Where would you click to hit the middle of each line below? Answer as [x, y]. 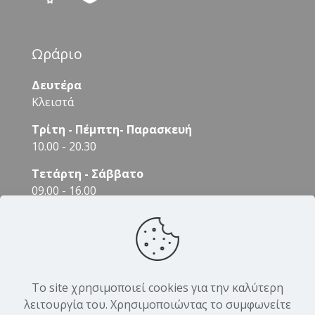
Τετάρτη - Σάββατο [88, 174]
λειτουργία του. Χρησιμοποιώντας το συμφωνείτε [157, 304]
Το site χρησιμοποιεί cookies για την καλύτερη [157, 288]
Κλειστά [53, 102]
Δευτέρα [57, 85]
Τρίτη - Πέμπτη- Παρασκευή [112, 129]
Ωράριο [57, 54]
